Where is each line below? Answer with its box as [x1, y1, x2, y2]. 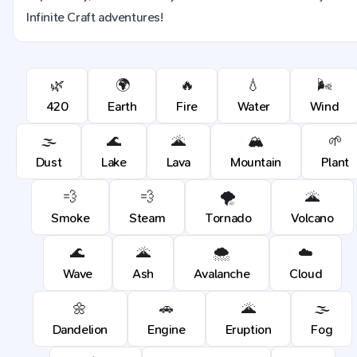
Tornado [205, 210, 252, 226]
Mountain [230, 155, 281, 170]
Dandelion [52, 322, 108, 337]
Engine [147, 322, 186, 337]
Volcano [291, 210, 334, 226]
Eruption [225, 322, 272, 337]
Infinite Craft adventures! [26, 10, 163, 25]
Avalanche [193, 266, 250, 281]
